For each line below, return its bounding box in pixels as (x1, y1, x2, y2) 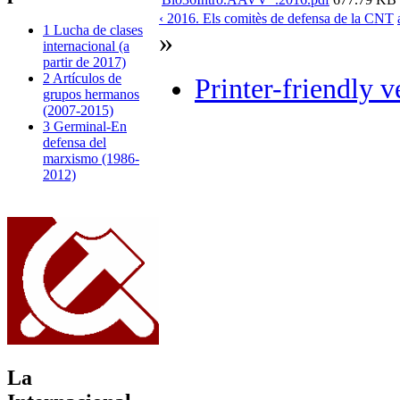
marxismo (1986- (43, 151, 139, 167)
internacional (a (43, 38, 129, 54)
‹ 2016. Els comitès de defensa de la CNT (159, 10, 394, 26)
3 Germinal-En (43, 119, 127, 135)
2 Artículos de (43, 71, 121, 87)
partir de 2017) (43, 54, 126, 71)
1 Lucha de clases (43, 22, 143, 38)
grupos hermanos (43, 87, 139, 103)
